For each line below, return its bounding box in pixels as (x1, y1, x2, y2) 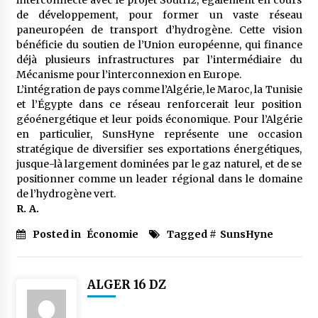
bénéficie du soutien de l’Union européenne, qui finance (16, 38, 302, 51)
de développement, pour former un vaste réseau (16, 9, 302, 21)
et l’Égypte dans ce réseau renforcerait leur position (16, 98, 302, 111)
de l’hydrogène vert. (16, 187, 116, 200)
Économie (86, 228, 138, 241)
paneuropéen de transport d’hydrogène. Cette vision (16, 23, 302, 36)
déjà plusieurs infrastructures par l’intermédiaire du (16, 53, 302, 66)
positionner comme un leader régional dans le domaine (16, 172, 302, 185)
